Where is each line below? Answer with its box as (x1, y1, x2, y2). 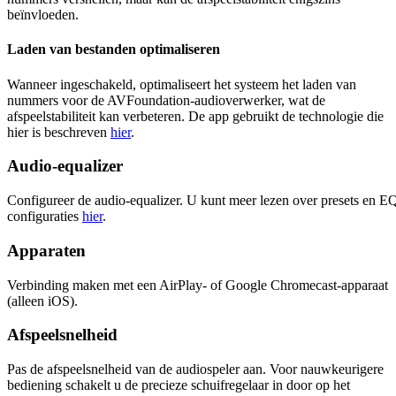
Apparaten (7, 240, 86, 260)
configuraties (7, 209, 82, 225)
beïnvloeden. (7, 7, 79, 23)
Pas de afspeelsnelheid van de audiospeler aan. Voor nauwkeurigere (7, 362, 384, 377)
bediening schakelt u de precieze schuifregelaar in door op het (7, 377, 350, 393)
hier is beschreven (7, 124, 110, 140)
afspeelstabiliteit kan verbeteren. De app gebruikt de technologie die (7, 108, 384, 124)
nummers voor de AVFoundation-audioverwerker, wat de (7, 92, 325, 108)
